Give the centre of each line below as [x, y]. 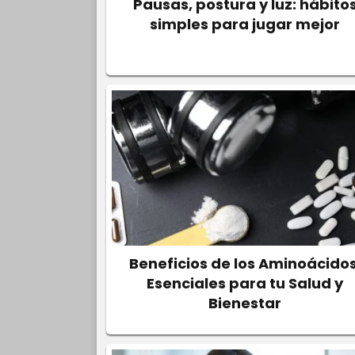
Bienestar [245, 303]
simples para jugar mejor [245, 24]
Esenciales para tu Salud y [245, 283]
